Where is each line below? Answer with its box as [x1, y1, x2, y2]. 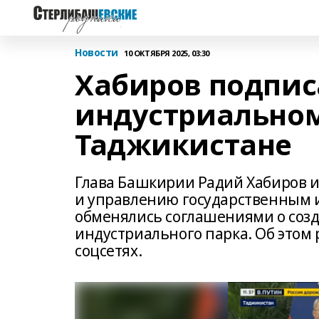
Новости [75, 46, 119, 59]
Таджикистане [75, 125, 292, 164]
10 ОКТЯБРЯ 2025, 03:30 [124, 47, 209, 58]
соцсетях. [75, 241, 142, 261]
